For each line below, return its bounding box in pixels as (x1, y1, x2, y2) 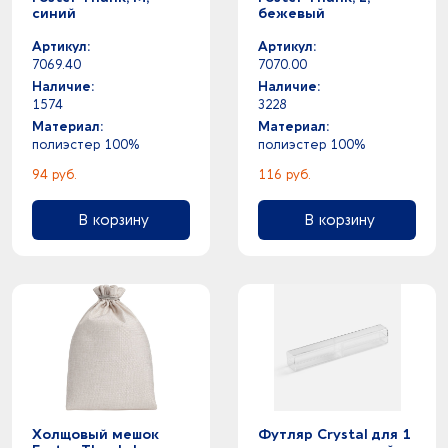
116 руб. (258, 167, 311, 182)
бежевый (258, 5, 325, 22)
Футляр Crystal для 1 (258, 426, 411, 443)
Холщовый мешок (32, 426, 159, 443)
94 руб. (32, 167, 77, 182)
